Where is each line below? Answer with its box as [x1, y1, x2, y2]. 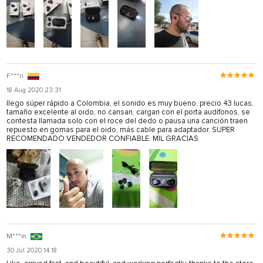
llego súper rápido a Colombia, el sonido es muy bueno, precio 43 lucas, [6, 98, 254, 108]
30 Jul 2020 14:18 [6, 246, 57, 254]
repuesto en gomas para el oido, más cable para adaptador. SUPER [6, 124, 235, 134]
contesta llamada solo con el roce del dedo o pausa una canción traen [6, 116, 248, 126]
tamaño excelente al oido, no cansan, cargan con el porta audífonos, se [6, 107, 250, 117]
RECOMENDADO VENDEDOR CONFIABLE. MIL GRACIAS [6, 133, 198, 143]
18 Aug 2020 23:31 [6, 86, 61, 94]
